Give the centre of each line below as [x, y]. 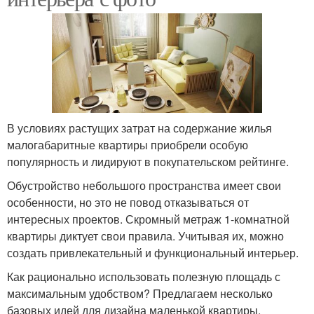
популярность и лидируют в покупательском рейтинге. [148, 161]
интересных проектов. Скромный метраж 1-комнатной [148, 219]
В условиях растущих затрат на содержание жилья [139, 128]
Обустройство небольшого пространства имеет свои [144, 185]
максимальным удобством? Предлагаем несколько [140, 293]
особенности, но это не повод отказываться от [128, 202]
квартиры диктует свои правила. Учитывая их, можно [145, 235]
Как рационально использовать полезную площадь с [144, 276]
